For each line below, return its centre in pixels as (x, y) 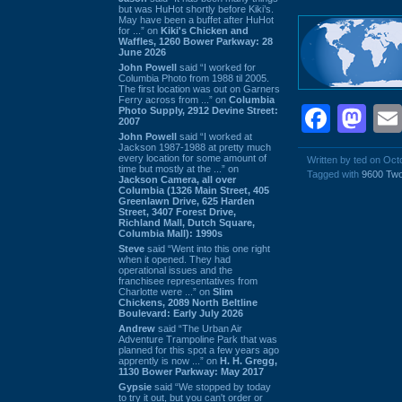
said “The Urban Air (199, 328)
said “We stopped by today (211, 386)
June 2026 (142, 52)
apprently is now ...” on (169, 360)
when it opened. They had (175, 259)
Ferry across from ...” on (174, 99)
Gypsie (135, 386)
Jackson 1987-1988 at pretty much (195, 147)
